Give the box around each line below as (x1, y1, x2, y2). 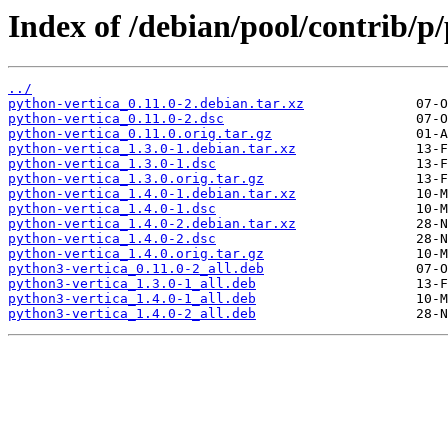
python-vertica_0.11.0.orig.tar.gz (8, 126, 272, 142)
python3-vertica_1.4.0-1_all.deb (8, 291, 256, 307)
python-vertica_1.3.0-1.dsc (8, 156, 216, 172)
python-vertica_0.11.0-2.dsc (8, 111, 224, 127)
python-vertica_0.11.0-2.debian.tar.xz (8, 96, 304, 112)
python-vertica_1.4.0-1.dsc (8, 201, 216, 217)
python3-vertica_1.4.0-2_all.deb (8, 306, 256, 322)
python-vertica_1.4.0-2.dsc (8, 231, 216, 247)
